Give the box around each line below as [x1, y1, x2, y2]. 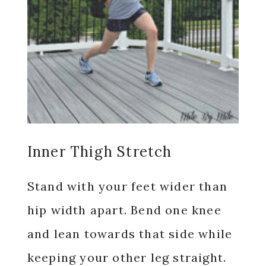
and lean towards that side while [27, 226, 233, 241]
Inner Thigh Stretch [27, 142, 172, 161]
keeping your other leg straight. [27, 249, 227, 265]
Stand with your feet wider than [27, 178, 227, 194]
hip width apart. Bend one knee [27, 202, 221, 217]
